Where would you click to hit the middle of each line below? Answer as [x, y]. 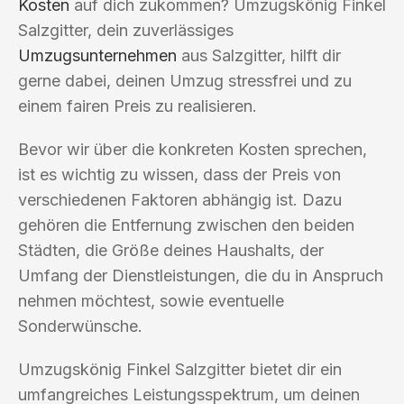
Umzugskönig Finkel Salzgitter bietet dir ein [180, 369]
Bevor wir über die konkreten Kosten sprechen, [193, 149]
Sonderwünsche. [80, 326]
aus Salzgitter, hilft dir [259, 55]
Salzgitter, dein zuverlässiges [126, 30]
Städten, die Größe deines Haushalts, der [171, 250]
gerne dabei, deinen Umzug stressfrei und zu [185, 80]
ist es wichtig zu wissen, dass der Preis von [179, 174]
